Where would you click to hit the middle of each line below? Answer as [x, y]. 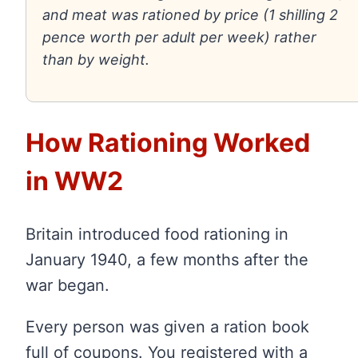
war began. [68, 286]
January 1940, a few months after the [167, 260]
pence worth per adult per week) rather [179, 38]
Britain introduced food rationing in [157, 235]
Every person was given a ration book [167, 327]
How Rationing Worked [168, 142]
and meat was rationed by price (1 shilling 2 [190, 15]
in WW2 [74, 181]
